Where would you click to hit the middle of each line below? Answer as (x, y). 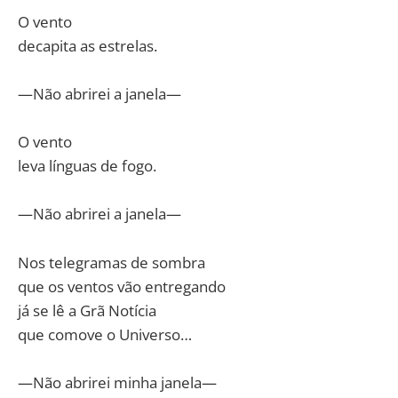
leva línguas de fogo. (87, 166)
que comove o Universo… (105, 334)
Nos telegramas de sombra (111, 262)
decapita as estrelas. (88, 45)
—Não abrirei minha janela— (117, 382)
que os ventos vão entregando (122, 286)
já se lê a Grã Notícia (87, 310)
